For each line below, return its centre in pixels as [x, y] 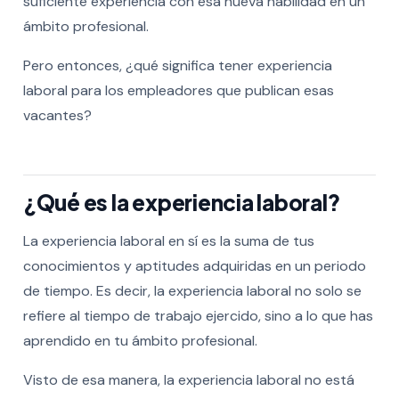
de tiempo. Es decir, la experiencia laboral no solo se [192, 290]
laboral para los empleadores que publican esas [178, 90]
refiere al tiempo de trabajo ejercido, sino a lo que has [198, 315]
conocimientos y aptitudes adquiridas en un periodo [194, 265]
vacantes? [57, 115]
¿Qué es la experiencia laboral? [181, 202]
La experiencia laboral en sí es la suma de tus [168, 240]
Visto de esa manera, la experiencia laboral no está [188, 379]
